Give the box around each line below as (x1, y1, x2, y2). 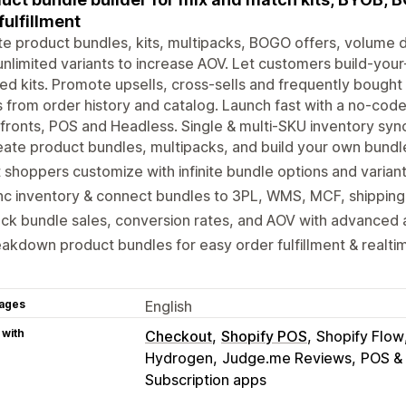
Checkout (145, 326, 212, 345)
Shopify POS (221, 326, 307, 345)
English (145, 296, 192, 315)
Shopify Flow (316, 326, 404, 345)
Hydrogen (145, 348, 213, 367)
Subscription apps (145, 370, 266, 389)
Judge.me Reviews (222, 348, 352, 367)
